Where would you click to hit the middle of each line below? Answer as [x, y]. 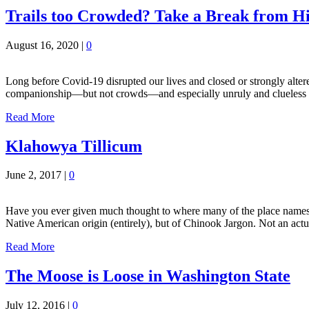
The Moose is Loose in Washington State [148, 276]
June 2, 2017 [33, 175]
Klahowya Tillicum [74, 146]
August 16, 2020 [42, 45]
